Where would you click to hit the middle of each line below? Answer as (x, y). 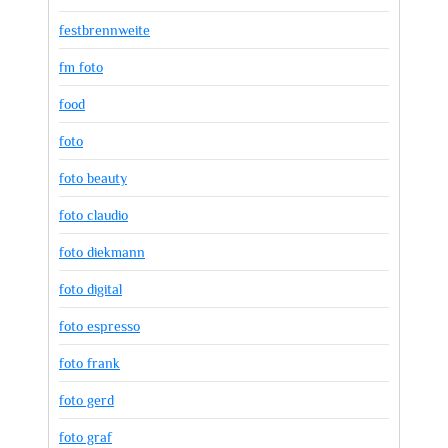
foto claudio (93, 215)
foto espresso (99, 326)
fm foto (81, 67)
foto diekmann (102, 252)
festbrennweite (104, 30)
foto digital (90, 289)
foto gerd (86, 400)
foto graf (85, 437)
